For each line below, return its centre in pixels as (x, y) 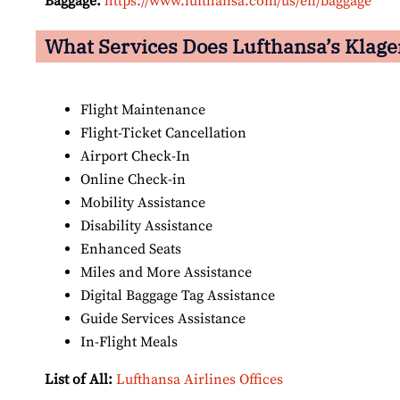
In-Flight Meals (131, 342)
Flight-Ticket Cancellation (163, 133)
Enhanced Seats (131, 250)
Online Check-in (133, 180)
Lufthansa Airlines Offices (200, 380)
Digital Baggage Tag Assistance (178, 296)
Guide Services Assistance (163, 319)
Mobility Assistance (143, 203)
